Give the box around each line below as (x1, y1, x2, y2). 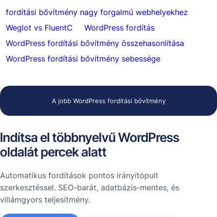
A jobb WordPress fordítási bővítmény (51, 97, 166, 105)
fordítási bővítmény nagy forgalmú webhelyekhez (6, 7, 188, 17)
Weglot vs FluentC (6, 23, 73, 32)
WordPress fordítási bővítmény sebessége (6, 54, 160, 63)
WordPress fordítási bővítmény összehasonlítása (6, 38, 184, 48)
